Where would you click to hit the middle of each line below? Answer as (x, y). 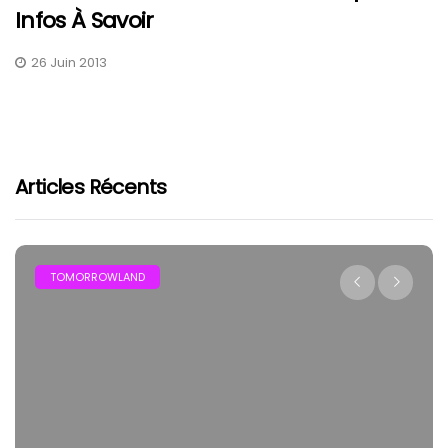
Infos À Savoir (84, 20)
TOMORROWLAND (97, 276)
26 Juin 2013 (69, 62)
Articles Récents (91, 186)
